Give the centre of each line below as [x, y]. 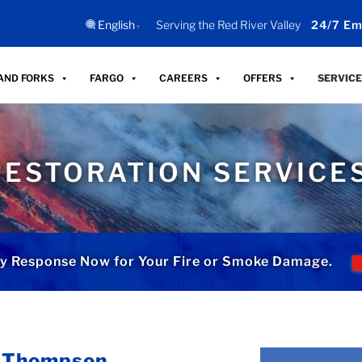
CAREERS [184, 78]
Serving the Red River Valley [229, 25]
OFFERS [263, 78]
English [117, 25]
